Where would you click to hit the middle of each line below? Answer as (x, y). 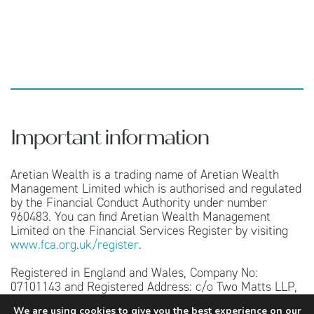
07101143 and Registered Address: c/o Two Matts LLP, (154, 287)
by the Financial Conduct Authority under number (139, 203)
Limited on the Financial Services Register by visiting (149, 231)
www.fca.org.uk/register (75, 245)
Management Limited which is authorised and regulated (156, 189)
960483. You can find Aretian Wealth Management (141, 217)
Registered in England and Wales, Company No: (134, 273)
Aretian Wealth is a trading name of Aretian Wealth (145, 175)
